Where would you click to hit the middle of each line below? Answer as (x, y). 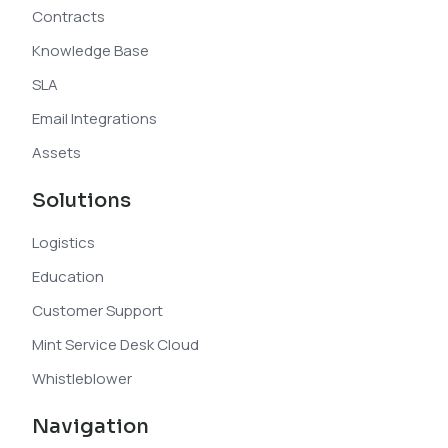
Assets (56, 153)
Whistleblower (82, 379)
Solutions (81, 201)
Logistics (63, 243)
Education (68, 277)
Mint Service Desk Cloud (115, 345)
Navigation (90, 427)
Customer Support (97, 311)
